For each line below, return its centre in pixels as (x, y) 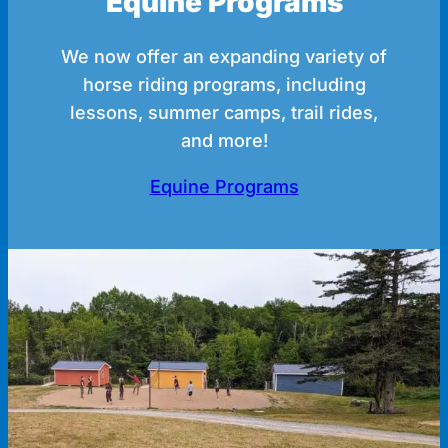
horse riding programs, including (224, 84)
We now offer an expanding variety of (224, 56)
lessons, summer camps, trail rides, (224, 112)
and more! (224, 140)
